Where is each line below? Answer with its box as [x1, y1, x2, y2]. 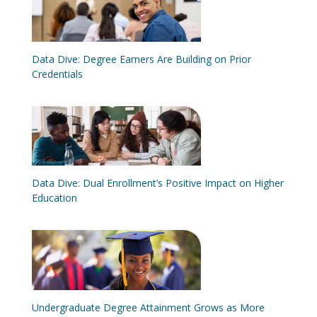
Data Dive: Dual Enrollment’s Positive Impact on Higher [31, 176, 284, 190]
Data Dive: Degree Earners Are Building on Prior [31, 52, 251, 66]
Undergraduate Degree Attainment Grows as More [31, 301, 265, 315]
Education [31, 191, 77, 205]
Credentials [31, 67, 83, 81]
